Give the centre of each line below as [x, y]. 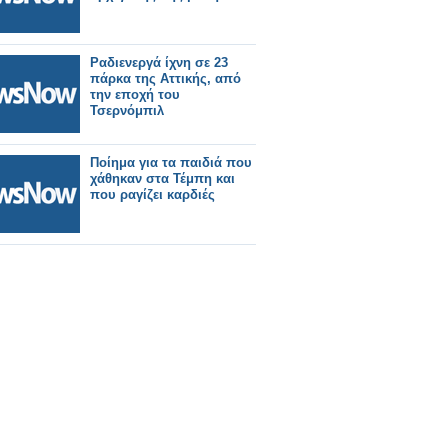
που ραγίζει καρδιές [152, 194]
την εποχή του [135, 94]
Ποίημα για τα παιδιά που [171, 162]
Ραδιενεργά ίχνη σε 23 [159, 62]
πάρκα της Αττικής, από [165, 78]
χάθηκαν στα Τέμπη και [162, 178]
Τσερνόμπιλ [127, 110]
